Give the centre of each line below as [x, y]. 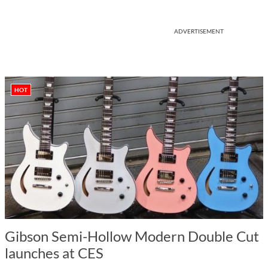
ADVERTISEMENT [199, 31]
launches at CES [54, 253]
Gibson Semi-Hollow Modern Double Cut [132, 236]
